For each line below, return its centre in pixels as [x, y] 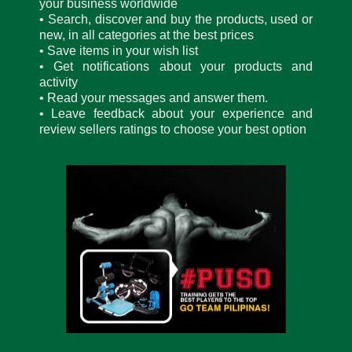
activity [59, 82]
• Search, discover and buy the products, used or [176, 19]
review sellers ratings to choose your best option [173, 129]
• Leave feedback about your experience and [176, 113]
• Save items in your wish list [119, 50]
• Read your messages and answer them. [154, 97]
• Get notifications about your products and [176, 66]
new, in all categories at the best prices [147, 35]
